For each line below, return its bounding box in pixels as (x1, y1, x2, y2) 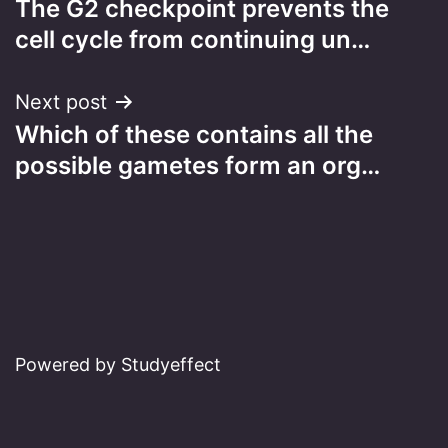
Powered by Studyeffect (15, 354, 221, 376)
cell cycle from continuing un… (15, 24, 370, 54)
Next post (15, 89, 107, 114)
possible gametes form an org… (15, 150, 380, 180)
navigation (14, 4, 189, 49)
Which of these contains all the (15, 119, 373, 149)
